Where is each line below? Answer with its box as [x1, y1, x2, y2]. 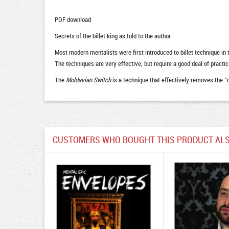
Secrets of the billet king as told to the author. [55, 31, 172, 40]
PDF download [55, 15, 91, 24]
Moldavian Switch [66, 75, 111, 84]
